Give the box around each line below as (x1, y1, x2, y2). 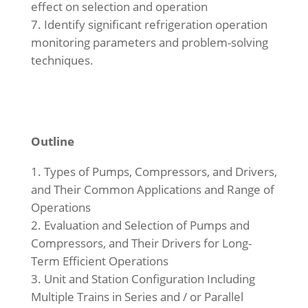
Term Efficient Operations (30, 253, 168, 269)
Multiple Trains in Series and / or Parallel (30, 289, 243, 305)
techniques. (30, 52, 93, 68)
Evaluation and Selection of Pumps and (43, 217, 250, 233)
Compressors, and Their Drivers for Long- (30, 235, 252, 251)
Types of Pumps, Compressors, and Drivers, (43, 164, 277, 179)
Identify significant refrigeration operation (43, 16, 267, 32)
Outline (30, 133, 74, 149)
